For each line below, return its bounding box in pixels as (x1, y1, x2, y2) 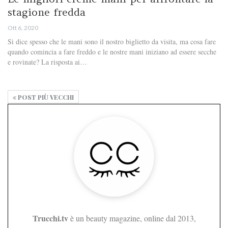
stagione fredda (8, 6, 85, 19)
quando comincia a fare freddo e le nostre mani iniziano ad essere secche (8, 47, 216, 57)
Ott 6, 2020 (8, 24, 38, 32)
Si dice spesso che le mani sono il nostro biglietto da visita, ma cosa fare (8, 37, 216, 47)
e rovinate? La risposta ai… (8, 57, 87, 67)
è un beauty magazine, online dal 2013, (68, 213, 196, 224)
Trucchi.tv (32, 212, 68, 224)
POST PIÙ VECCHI (16, 93, 74, 102)
